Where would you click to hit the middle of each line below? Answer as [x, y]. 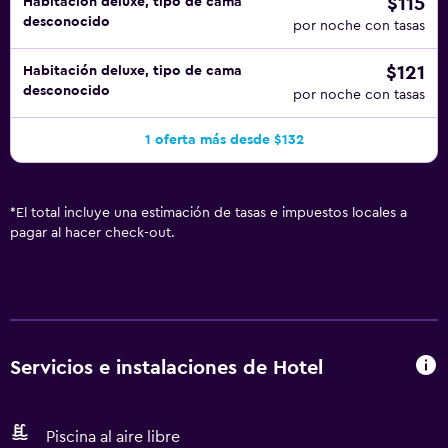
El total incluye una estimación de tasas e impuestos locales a [211, 213]
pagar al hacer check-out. [92, 233]
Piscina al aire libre [113, 437]
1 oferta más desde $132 [224, 140]
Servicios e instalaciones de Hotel [166, 367]
